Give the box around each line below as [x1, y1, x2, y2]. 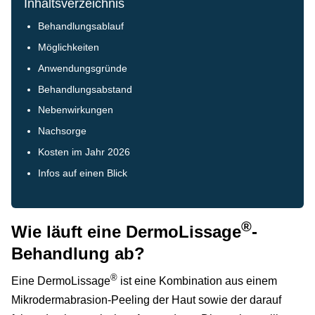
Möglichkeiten [38, 41, 100, 53]
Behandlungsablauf [38, 21, 124, 32]
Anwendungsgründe [38, 63, 128, 74]
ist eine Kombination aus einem [117, 274, 277, 287]
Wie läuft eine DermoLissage [11, 222, 241, 242]
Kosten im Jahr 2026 [38, 146, 131, 157]
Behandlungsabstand [38, 84, 133, 95]
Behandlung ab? [11, 244, 145, 264]
